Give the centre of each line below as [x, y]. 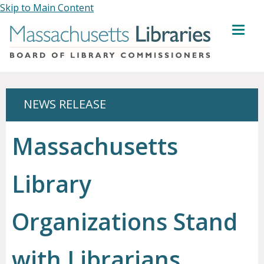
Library [52, 184]
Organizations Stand [125, 222]
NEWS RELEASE [65, 104]
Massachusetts [95, 146]
